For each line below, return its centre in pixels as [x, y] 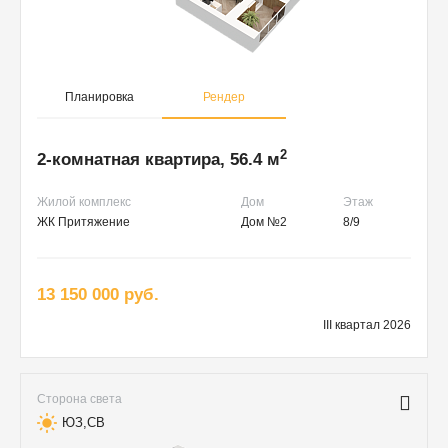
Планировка [99, 97]
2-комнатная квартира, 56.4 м [158, 160]
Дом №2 [264, 222]
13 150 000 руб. [98, 295]
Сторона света [79, 399]
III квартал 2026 [367, 325]
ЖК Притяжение [83, 222]
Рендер [223, 97]
